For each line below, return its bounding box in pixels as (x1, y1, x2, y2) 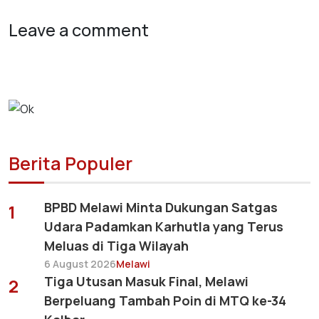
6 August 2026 (44, 256, 116, 271)
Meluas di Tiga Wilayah (44, 236, 189, 254)
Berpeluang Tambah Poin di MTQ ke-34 (44, 291, 286, 309)
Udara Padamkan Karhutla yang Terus (44, 217, 283, 235)
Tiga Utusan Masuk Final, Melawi (44, 272, 249, 290)
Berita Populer (9, 150, 132, 176)
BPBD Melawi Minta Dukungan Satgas (44, 198, 278, 216)
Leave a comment (9, 18, 149, 41)
